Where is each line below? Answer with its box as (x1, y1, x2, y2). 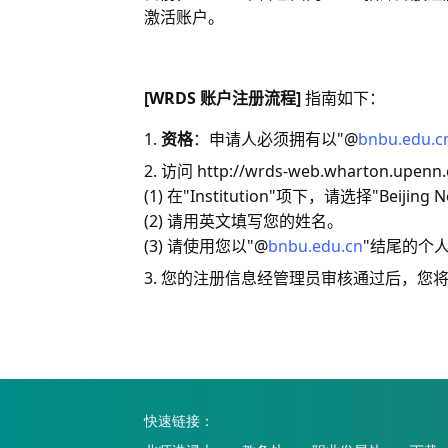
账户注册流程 (200, 90, 296, 107)
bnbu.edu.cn (268, 235, 363, 257)
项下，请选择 (276, 188, 372, 205)
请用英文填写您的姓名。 (167, 213, 343, 230)
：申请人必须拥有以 (193, 131, 337, 148)
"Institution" (183, 185, 276, 207)
